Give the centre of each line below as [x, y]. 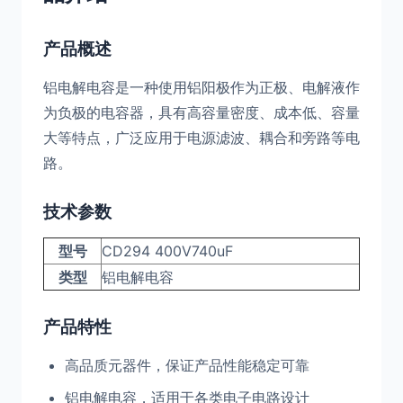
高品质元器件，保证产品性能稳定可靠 [187, 365]
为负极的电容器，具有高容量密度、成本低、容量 [201, 112]
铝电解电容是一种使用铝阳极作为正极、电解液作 [201, 87]
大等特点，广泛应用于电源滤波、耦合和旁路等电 [201, 138]
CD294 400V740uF [167, 251]
